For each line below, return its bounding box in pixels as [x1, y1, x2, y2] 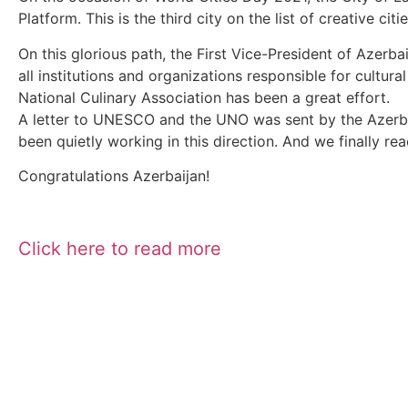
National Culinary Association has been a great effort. [18, 87, 390, 107]
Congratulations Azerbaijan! [18, 167, 209, 186]
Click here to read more [18, 237, 221, 260]
